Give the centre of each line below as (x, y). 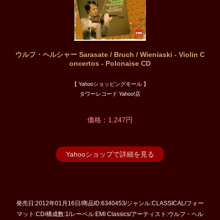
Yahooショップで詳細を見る (110, 154)
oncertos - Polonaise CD (110, 64)
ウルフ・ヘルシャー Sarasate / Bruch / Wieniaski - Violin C (110, 55)
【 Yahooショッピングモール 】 (110, 84)
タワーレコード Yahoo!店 (110, 94)
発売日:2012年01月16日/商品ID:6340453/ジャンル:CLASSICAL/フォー (110, 204)
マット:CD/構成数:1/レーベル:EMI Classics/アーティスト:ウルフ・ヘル (110, 214)
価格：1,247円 (110, 120)
